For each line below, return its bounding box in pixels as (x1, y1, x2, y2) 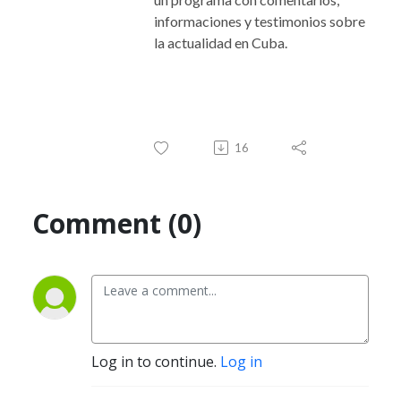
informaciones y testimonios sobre (154, 12, 365, 30)
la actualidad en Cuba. (154, 33, 287, 51)
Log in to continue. (91, 351, 220, 371)
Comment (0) (32, 204, 201, 242)
